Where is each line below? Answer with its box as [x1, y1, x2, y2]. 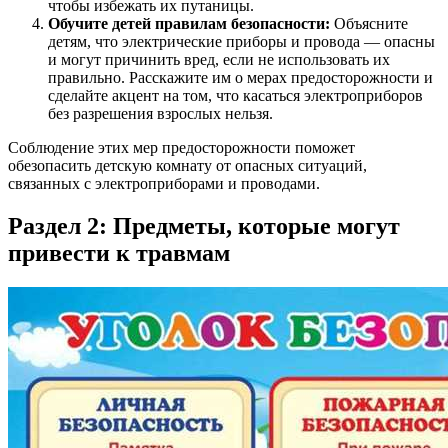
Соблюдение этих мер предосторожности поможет [8, 138, 355, 156]
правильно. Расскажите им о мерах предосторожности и [48, 68, 433, 86]
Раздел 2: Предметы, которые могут [8, 212, 400, 239]
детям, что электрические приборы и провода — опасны [48, 32, 435, 50]
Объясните [330, 14, 408, 32]
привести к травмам [8, 239, 230, 266]
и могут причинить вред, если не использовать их [48, 50, 390, 68]
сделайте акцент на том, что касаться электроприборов [48, 86, 423, 104]
